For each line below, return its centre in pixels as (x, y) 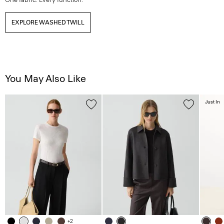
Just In (212, 102)
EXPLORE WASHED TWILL (48, 22)
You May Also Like (45, 78)
